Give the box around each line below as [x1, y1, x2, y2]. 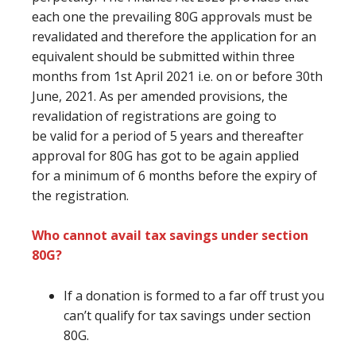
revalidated [32, 28, 101, 45]
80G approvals [175, 8, 264, 25]
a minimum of [53, 167, 138, 184]
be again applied [200, 147, 299, 164]
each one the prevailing [32, 8, 175, 25]
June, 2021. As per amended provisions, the [32, 87, 288, 105]
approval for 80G [32, 147, 136, 164]
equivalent [32, 48, 97, 65]
